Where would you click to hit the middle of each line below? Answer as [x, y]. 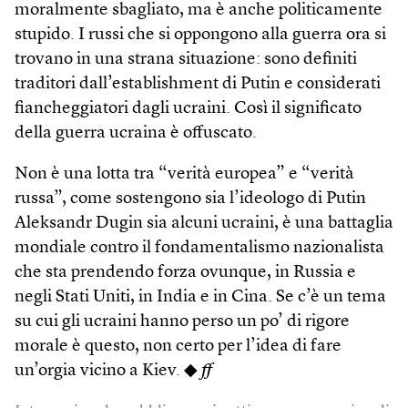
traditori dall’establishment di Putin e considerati [198, 84]
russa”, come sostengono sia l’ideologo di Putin [190, 199]
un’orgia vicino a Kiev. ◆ [108, 371]
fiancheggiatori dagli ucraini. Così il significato [188, 108]
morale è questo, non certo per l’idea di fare [178, 346]
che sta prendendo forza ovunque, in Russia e [185, 272]
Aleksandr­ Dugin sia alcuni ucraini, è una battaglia [204, 223]
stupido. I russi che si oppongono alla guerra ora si [200, 35]
